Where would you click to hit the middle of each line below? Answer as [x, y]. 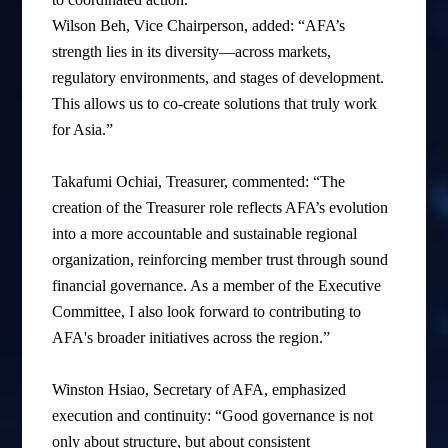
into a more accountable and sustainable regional [205, 234]
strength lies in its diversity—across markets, [192, 52]
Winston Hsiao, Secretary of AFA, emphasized [199, 390]
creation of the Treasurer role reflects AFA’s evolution [220, 208]
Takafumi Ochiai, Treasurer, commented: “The [199, 182]
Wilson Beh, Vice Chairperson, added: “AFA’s [199, 26]
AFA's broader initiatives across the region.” [191, 338]
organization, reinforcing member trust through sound [220, 260]
